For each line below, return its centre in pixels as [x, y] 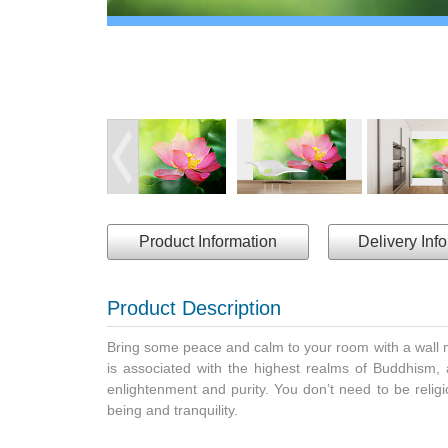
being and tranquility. [172, 409]
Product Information [208, 241]
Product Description [194, 307]
